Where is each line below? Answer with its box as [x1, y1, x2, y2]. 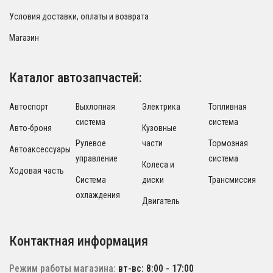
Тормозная [208, 138, 248, 148]
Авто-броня [9, 122, 52, 133]
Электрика [142, 101, 180, 112]
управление [76, 153, 118, 163]
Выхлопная [76, 101, 115, 112]
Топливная [208, 101, 247, 112]
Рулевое [76, 138, 106, 148]
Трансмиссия [208, 174, 256, 185]
